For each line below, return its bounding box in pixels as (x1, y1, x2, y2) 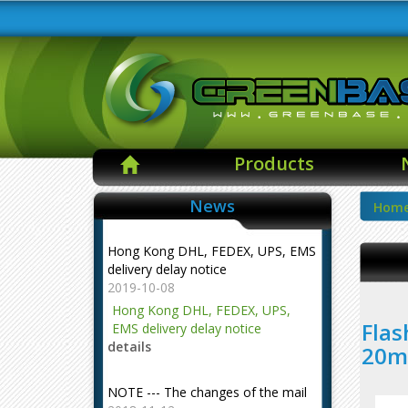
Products (234, 151, 314, 176)
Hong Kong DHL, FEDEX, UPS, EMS (107, 242, 316, 260)
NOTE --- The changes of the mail (107, 383, 307, 401)
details (107, 338, 151, 355)
